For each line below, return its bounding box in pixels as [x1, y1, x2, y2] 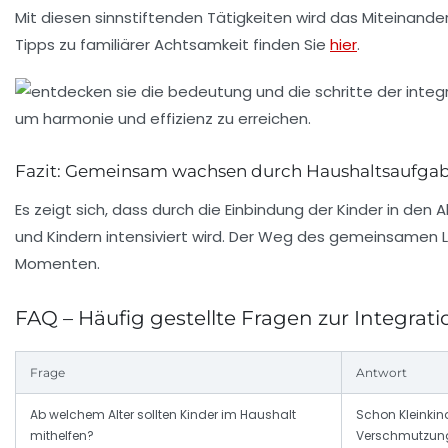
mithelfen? [30, 426, 94, 444]
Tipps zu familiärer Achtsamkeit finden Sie [15, 33, 330, 55]
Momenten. [15, 252, 100, 274]
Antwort [356, 364, 407, 380]
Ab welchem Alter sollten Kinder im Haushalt [30, 405, 296, 423]
